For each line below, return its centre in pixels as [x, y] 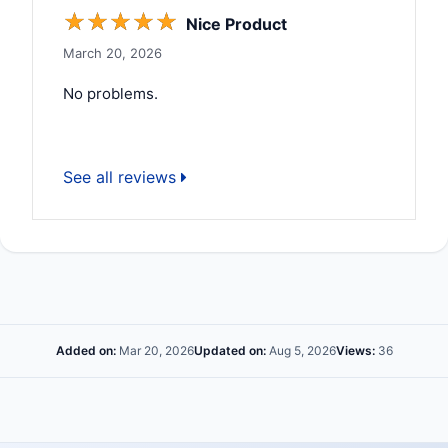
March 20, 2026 [112, 52]
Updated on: [229, 350]
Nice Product [236, 23]
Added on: [85, 350]
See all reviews [122, 176]
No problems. [110, 93]
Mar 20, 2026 [154, 350]
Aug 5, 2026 [300, 350]
